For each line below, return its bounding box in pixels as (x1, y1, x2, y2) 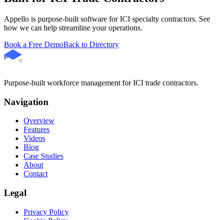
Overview (24, 116, 55, 125)
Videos (24, 134, 45, 143)
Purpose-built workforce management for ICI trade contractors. (4, 78, 198, 87)
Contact (24, 169, 48, 178)
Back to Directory (63, 40, 119, 49)
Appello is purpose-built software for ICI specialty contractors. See (4, 14, 210, 23)
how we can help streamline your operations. (4, 23, 142, 32)
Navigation (4, 96, 49, 107)
